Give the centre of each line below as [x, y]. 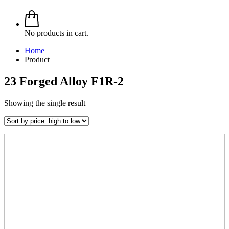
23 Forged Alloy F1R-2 [64, 82]
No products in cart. [56, 33]
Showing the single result [45, 103]
